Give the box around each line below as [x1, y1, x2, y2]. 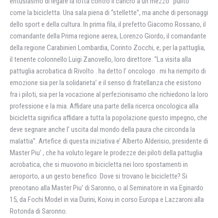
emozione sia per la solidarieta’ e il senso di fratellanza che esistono [10, 78, 201, 87]
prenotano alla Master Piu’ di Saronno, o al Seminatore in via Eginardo [10, 183, 203, 192]
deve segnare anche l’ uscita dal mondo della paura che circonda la [10, 125, 195, 134]
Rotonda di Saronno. [10, 207, 67, 216]
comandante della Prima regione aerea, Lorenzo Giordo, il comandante [10, 32, 206, 40]
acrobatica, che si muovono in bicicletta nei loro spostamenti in [10, 160, 188, 169]
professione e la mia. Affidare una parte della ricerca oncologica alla [10, 102, 199, 110]
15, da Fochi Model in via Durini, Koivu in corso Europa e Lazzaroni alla [10, 195, 204, 204]
